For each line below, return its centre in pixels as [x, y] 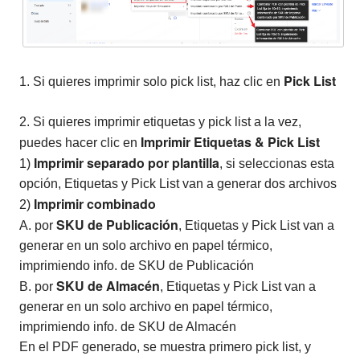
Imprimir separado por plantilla [127, 163]
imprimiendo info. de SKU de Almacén [128, 327]
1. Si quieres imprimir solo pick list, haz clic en [151, 82]
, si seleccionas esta [277, 164]
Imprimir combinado [95, 204]
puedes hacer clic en [80, 143]
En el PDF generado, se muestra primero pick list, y [165, 347]
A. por [38, 226]
